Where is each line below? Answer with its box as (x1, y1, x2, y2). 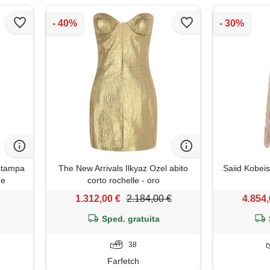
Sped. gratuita (102, 214, 160, 224)
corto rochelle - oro (87, 175, 160, 186)
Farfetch (107, 256, 140, 266)
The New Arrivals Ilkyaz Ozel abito (58, 163, 189, 174)
